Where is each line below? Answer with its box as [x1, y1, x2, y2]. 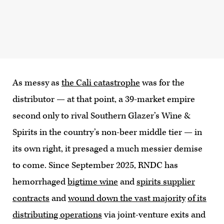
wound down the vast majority [68, 192, 185, 204]
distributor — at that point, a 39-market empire [12, 93, 195, 105]
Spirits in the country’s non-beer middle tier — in [12, 126, 202, 138]
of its [187, 192, 206, 204]
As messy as [12, 76, 61, 88]
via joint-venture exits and [102, 208, 205, 220]
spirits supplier [136, 175, 195, 187]
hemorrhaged [12, 175, 67, 187]
